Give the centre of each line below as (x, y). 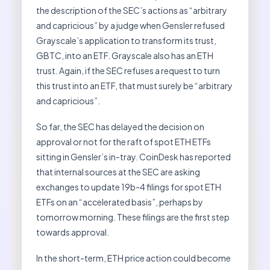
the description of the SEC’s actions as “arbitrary (132, 10)
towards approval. (73, 232)
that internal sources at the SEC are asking (118, 171)
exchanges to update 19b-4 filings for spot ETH (129, 187)
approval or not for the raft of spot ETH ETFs (124, 141)
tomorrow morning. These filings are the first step (133, 217)
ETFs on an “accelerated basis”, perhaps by (120, 202)
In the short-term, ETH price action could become (133, 258)
